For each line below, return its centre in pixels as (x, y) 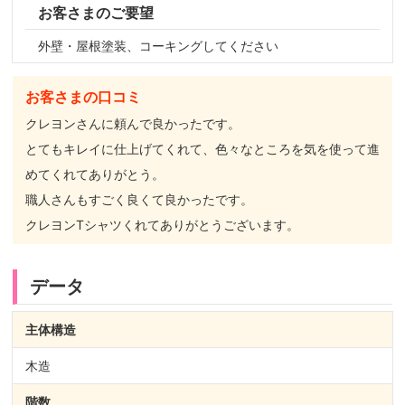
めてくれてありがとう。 (95, 174)
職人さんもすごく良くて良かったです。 (139, 199)
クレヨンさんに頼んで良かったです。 (133, 123)
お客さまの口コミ (83, 97)
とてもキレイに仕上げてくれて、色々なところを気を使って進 (202, 149)
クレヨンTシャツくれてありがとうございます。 (162, 225)
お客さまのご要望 (96, 13)
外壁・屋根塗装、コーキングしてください (158, 46)
